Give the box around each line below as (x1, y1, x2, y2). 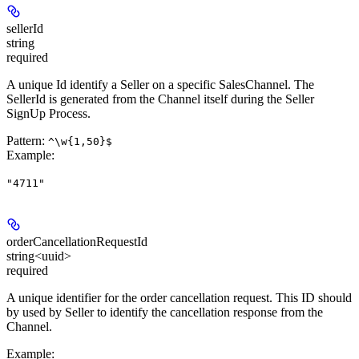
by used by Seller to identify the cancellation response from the (6, 305, 323, 320)
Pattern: (6, 134, 48, 148)
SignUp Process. (6, 107, 91, 121)
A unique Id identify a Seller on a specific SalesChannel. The (6, 78, 314, 92)
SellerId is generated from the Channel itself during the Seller (6, 92, 314, 107)
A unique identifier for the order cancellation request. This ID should (6, 291, 352, 305)
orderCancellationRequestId (6, 235, 147, 249)
